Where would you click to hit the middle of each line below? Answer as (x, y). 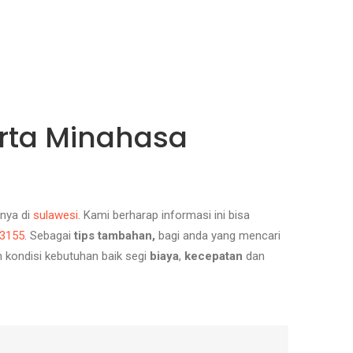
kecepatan (214, 256)
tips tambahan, (116, 236)
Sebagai (52, 236)
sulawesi (56, 215)
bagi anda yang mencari (219, 236)
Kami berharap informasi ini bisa (167, 215)
